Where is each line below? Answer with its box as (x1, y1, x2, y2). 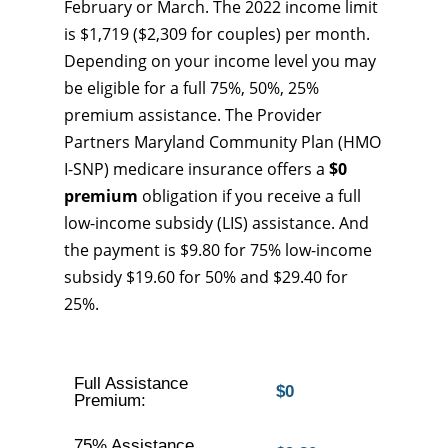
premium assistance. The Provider (64, 104, 322, 126)
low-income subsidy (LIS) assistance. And (64, 212, 369, 234)
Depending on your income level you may (64, 50, 376, 72)
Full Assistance (73, 374, 188, 393)
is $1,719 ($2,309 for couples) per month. (64, 23, 370, 45)
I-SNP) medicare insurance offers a (64, 158, 329, 180)
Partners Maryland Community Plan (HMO (64, 131, 381, 153)
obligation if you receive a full (138, 185, 361, 207)
